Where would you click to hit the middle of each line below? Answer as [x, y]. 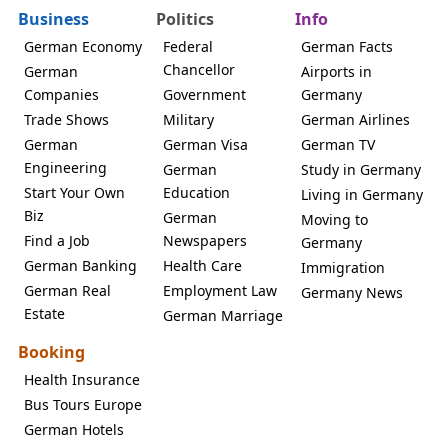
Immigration [343, 267]
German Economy [83, 46]
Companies [61, 94]
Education [196, 192]
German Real [67, 290]
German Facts [347, 46]
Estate [44, 313]
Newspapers [204, 240]
